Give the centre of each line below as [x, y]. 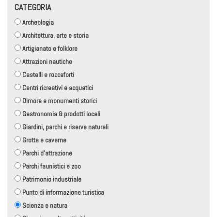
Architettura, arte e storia [55, 36]
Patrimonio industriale [51, 179]
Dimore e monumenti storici [59, 101]
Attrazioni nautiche [46, 62]
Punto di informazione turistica [62, 193]
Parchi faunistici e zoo [51, 166]
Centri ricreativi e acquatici [57, 88]
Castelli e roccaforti [47, 75]
